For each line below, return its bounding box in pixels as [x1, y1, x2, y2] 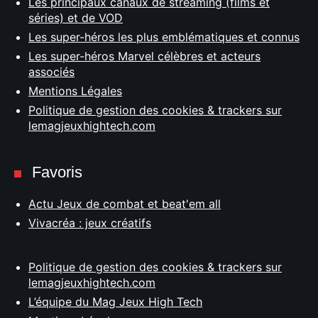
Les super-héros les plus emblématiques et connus [28, 30, 300, 44]
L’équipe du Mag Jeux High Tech [28, 295, 202, 309]
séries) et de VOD [28, 11, 123, 25]
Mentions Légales [28, 84, 122, 98]
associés [28, 65, 75, 79]
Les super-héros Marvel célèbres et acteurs [28, 49, 261, 63]
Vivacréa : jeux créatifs [28, 216, 151, 230]
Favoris [32, 163, 82, 181]
